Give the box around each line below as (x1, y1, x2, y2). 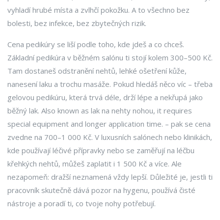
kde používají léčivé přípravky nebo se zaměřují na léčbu (7, 145, 194, 155)
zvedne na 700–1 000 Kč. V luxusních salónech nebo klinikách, (7, 132, 212, 142)
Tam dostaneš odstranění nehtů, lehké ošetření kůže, (7, 66, 187, 76)
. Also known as (38, 106, 91, 115)
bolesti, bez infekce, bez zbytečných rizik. (7, 18, 146, 28)
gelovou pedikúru (7, 92, 65, 102)
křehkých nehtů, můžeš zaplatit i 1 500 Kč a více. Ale (7, 159, 182, 168)
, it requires (153, 106, 192, 115)
